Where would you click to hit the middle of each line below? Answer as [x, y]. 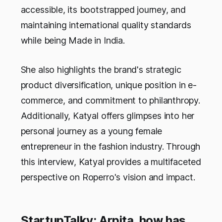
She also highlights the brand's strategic [101, 70]
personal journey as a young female [91, 131]
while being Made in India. [73, 41]
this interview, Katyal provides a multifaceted [111, 162]
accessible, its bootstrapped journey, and [103, 10]
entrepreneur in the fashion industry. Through [111, 147]
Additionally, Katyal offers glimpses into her [108, 116]
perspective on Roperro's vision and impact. [108, 177]
